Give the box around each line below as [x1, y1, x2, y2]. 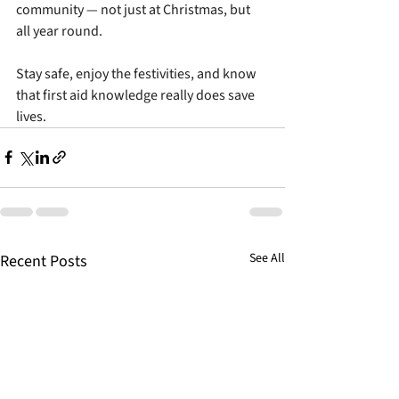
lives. [16, 106, 46, 126]
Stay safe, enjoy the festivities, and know [16, 63, 259, 84]
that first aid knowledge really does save [16, 85, 257, 105]
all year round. [16, 20, 102, 41]
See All [249, 248, 285, 267]
